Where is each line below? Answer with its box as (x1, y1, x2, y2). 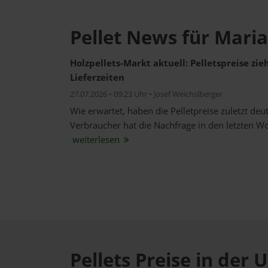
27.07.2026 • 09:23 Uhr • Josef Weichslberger (70, 89, 223, 99)
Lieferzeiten (70, 71, 124, 84)
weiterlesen (70, 133, 122, 146)
